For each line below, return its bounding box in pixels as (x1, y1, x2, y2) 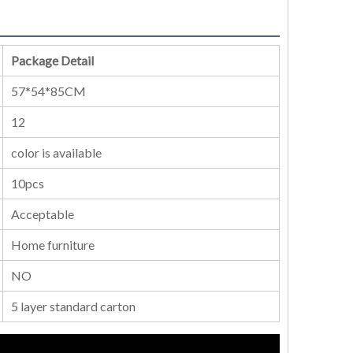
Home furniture (11, 237, 95, 252)
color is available (11, 145, 102, 160)
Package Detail (11, 53, 94, 68)
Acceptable (11, 206, 74, 221)
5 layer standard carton (11, 299, 136, 314)
